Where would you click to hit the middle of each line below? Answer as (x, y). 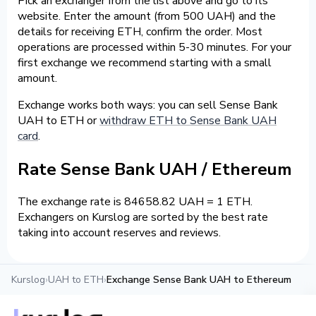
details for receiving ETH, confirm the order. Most (140, 31)
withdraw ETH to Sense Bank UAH (188, 120)
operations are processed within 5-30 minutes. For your (154, 47)
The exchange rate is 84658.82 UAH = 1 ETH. (135, 202)
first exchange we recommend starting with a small (145, 62)
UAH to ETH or (59, 120)
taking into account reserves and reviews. (119, 233)
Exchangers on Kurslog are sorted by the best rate (143, 218)
